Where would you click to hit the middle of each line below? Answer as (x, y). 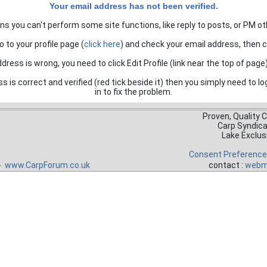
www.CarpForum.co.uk (47, 165)
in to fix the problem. (133, 92)
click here (102, 44)
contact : (227, 165)
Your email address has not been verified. (133, 6)
